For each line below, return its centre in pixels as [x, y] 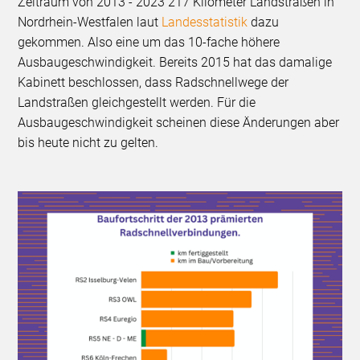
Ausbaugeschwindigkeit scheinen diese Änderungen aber [179, 122]
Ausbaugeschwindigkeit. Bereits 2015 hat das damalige [175, 62]
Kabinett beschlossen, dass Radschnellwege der [153, 82]
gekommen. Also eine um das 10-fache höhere [149, 42]
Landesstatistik [203, 22]
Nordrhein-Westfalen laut [88, 22]
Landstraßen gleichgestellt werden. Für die [137, 102]
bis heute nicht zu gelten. [88, 142]
